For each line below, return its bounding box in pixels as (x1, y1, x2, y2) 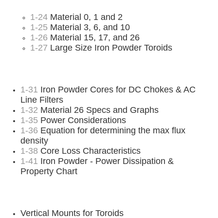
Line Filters (20, 94, 64, 105)
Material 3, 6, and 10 (48, 22, 130, 32)
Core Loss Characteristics (38, 145, 141, 156)
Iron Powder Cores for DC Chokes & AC (38, 84, 196, 94)
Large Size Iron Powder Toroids (48, 42, 173, 53)
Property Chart (20, 166, 78, 176)
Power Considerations (38, 115, 127, 125)
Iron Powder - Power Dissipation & (38, 156, 174, 166)
